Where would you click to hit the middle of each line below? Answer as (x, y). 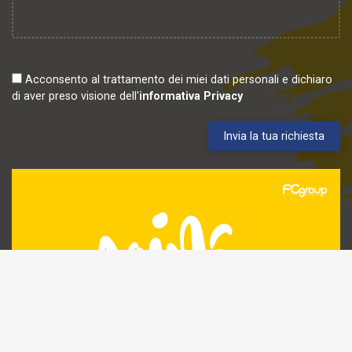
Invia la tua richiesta (274, 136)
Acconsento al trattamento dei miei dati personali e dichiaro (179, 79)
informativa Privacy (191, 95)
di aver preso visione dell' (75, 95)
